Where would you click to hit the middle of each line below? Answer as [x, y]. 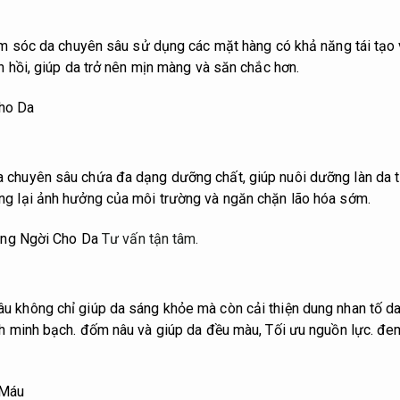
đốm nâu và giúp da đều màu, [171, 330]
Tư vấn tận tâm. [150, 238]
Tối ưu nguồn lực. [320, 330]
